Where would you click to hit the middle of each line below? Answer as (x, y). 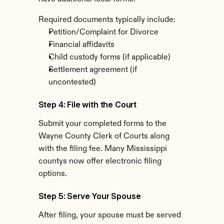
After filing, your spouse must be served (109, 215)
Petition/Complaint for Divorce (103, 32)
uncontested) (72, 82)
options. (52, 174)
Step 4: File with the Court (87, 104)
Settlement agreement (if (92, 70)
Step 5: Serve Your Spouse (89, 196)
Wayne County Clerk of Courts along (104, 136)
